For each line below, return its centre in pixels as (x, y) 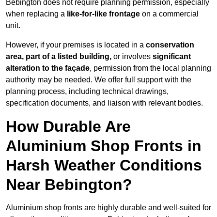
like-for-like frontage (103, 14)
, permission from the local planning (150, 68)
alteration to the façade (48, 68)
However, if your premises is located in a (76, 45)
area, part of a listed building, (59, 57)
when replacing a (36, 14)
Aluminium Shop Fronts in (104, 146)
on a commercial (169, 14)
